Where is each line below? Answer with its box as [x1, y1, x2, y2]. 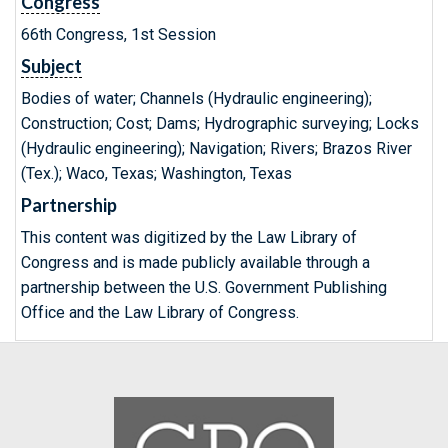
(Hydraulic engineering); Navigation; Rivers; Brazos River [21, 139, 412, 158]
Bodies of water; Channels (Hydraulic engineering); [21, 89, 372, 108]
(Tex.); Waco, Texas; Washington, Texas [21, 164, 292, 183]
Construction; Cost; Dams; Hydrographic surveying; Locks [21, 114, 419, 133]
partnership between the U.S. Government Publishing [21, 278, 387, 297]
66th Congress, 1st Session [21, 25, 216, 44]
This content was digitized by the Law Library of [21, 228, 357, 247]
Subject [21, 55, 82, 77]
